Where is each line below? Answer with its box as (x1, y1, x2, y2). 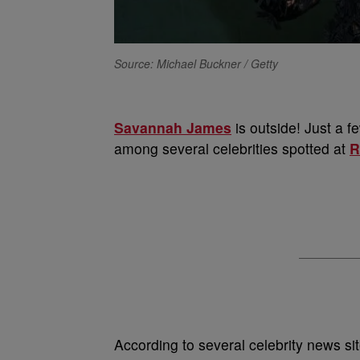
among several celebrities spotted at (114, 138, 350, 159)
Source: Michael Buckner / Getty (114, 55, 278, 72)
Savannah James (114, 117, 231, 138)
